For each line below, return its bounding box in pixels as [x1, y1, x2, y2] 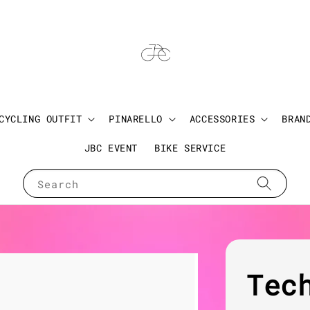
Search [37, 177, 79, 192]
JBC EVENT [84, 141, 138, 155]
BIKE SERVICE [154, 141, 226, 155]
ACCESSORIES [189, 112, 255, 126]
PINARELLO [109, 112, 163, 126]
